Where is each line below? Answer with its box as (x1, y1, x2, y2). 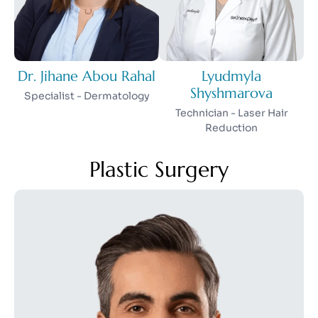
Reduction (205, 121, 258, 134)
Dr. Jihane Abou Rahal (18, 67, 155, 85)
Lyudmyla (202, 67, 261, 85)
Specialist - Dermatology (23, 89, 150, 102)
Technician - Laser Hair (175, 106, 288, 119)
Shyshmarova (190, 84, 273, 102)
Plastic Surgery (89, 155, 229, 182)
